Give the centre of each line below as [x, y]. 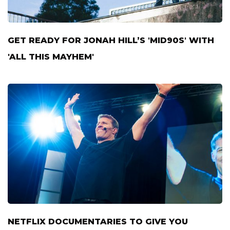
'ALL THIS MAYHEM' [51, 57]
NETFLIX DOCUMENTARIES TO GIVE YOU [98, 222]
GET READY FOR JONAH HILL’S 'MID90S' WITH [111, 41]
